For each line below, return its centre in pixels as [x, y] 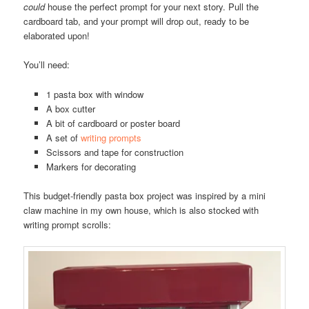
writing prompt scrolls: [68, 224]
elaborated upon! [57, 36]
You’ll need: [47, 65]
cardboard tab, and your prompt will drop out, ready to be [137, 21]
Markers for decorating [91, 166]
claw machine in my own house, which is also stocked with [141, 210]
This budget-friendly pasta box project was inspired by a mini [145, 195]
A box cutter [70, 108]
